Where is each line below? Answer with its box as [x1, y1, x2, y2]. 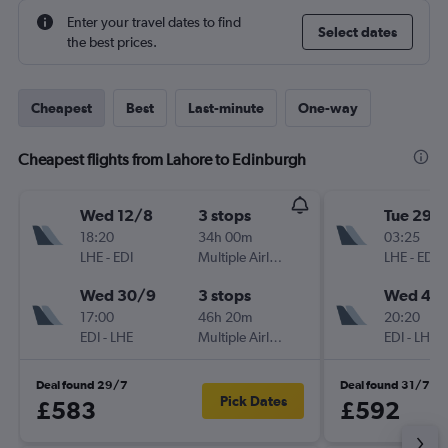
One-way [298, 100, 358, 116]
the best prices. [67, 34, 157, 50]
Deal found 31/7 [340, 378, 430, 392]
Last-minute [188, 100, 264, 116]
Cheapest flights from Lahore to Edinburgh [18, 150, 306, 169]
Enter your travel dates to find [67, 14, 241, 30]
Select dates [318, 24, 397, 40]
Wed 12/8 [80, 206, 153, 224]
